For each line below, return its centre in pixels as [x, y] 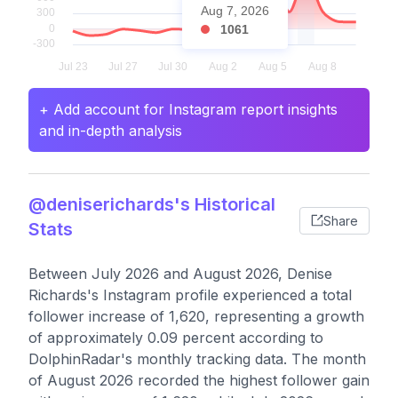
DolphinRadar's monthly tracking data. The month [197, 359]
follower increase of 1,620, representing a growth [196, 316]
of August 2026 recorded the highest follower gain [199, 380]
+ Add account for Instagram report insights [188, 109]
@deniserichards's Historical [152, 204]
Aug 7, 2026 [235, 11]
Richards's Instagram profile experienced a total [190, 295]
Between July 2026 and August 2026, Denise [180, 274]
